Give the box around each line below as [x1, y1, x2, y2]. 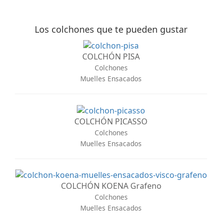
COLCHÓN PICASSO [74, 115, 148, 127]
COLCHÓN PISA [82, 51, 140, 62]
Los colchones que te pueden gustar [35, 23, 187, 36]
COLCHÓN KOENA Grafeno [60, 180, 162, 192]
